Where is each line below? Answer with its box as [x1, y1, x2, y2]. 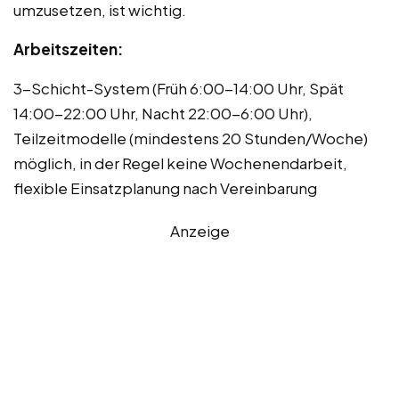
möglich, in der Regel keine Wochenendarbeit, [13, 152, 347, 173]
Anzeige [169, 220, 230, 240]
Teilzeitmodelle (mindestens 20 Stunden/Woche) [13, 127, 368, 148]
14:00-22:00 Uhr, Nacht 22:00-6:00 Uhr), [13, 102, 313, 123]
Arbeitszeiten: [13, 38, 123, 59]
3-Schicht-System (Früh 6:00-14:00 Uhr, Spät [13, 77, 344, 98]
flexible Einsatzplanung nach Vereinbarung [13, 177, 317, 198]
